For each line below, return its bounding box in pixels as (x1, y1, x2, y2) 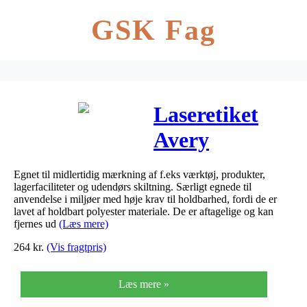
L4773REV (153, 153, 258, 178)
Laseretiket (153, 102, 258, 127)
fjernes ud (14, 217, 59, 230)
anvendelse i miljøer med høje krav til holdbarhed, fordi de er (14, 193, 277, 205)
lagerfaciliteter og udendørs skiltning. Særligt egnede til (14, 180, 251, 193)
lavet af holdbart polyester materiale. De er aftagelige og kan (14, 205, 273, 217)
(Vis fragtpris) (47, 241, 106, 253)
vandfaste (153, 178, 244, 204)
